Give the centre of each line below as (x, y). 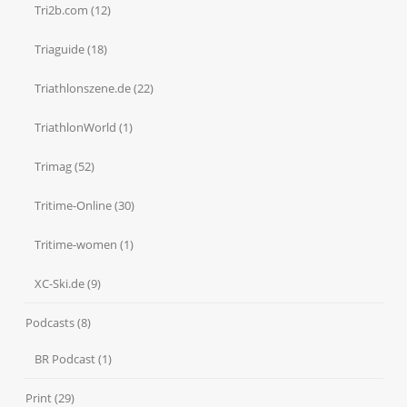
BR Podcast (65, 359)
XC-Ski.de (60, 284)
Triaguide (60, 50)
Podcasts (50, 323)
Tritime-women (76, 245)
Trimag (54, 167)
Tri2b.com (62, 10)
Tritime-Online (74, 206)
